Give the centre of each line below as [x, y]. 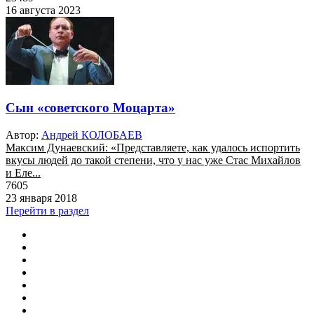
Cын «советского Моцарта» [90, 108]
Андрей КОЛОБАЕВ [92, 135]
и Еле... [23, 173]
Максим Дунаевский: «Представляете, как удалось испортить [153, 148]
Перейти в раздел [47, 211]
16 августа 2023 [43, 10]
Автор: [22, 135]
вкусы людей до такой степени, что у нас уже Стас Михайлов [153, 161]
